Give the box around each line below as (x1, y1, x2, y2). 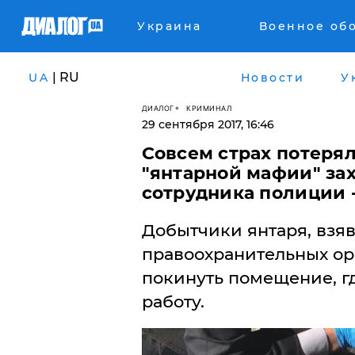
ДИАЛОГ (141, 103, 174, 113)
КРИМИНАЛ (186, 103, 231, 113)
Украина (137, 19, 202, 33)
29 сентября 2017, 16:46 (141, 117, 274, 132)
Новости (240, 70, 304, 85)
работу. (141, 292, 204, 311)
